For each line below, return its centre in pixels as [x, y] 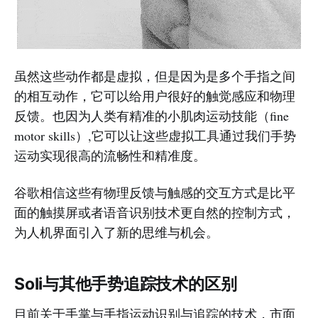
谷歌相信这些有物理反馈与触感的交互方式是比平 [155, 192]
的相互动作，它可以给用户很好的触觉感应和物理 [155, 96]
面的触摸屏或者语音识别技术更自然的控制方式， [155, 212]
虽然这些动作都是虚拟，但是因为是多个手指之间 [155, 76]
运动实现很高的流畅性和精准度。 [110, 155]
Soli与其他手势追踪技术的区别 [126, 284]
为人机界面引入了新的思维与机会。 [116, 232]
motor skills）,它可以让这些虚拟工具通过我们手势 [155, 136]
